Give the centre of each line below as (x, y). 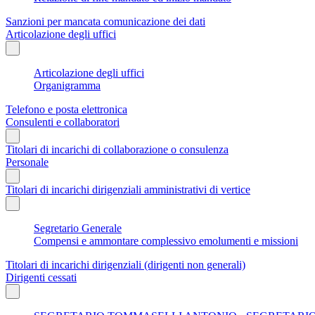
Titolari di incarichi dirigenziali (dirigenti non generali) (126, 264)
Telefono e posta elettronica (66, 109)
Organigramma (67, 85)
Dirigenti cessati (41, 277)
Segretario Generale (78, 228)
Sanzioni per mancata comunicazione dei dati (105, 21)
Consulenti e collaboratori (63, 122)
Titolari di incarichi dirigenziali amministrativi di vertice (128, 189)
